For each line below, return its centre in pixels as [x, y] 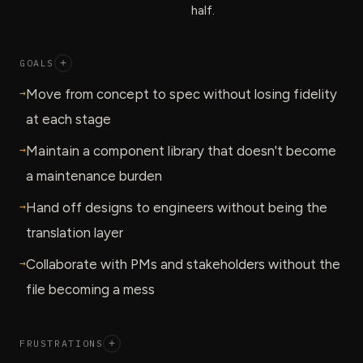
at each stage [68, 119]
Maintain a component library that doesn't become [181, 150]
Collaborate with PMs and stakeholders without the [183, 264]
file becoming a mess [90, 289]
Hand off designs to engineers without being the [177, 207]
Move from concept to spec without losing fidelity [181, 94]
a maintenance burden [94, 175]
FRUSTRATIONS [62, 344]
